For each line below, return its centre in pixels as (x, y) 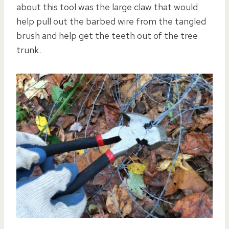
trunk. (29, 50)
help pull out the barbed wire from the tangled (111, 21)
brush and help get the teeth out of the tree (107, 35)
